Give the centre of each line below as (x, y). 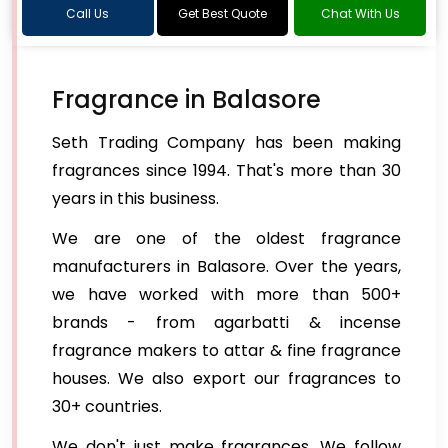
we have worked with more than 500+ (226, 295)
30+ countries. (107, 407)
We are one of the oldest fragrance (226, 239)
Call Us (88, 14)
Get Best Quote (222, 14)
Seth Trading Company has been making (226, 143)
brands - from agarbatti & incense (226, 323)
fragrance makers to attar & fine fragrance (226, 351)
